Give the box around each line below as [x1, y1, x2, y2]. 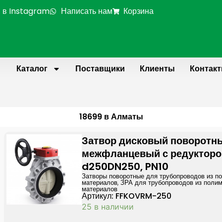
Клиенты [139, 63, 175, 74]
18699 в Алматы [79, 111, 143, 122]
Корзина [123, 5, 154, 17]
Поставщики [75, 63, 125, 74]
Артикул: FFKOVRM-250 [82, 190, 172, 202]
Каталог [16, 63, 48, 74]
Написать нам [60, 5, 112, 17]
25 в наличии [82, 202, 134, 212]
